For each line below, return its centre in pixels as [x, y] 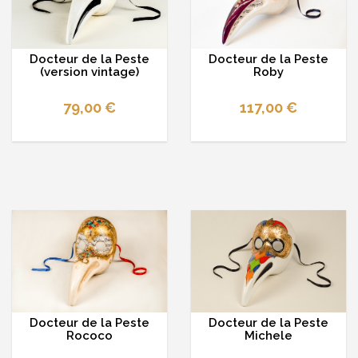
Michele [268, 336]
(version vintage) [89, 72]
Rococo [89, 336]
